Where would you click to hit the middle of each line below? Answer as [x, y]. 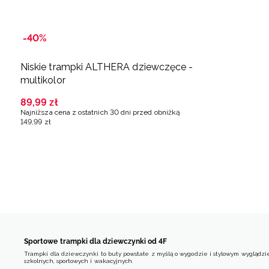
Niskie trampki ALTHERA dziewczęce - [107, 67]
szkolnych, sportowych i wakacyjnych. [79, 261]
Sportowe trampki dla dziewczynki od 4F [96, 241]
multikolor [43, 80]
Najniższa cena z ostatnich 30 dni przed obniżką [101, 112]
